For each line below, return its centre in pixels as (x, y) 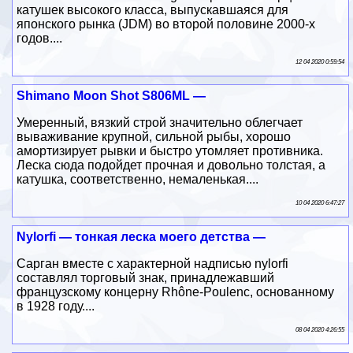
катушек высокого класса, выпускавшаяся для (153, 9)
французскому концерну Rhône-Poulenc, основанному (176, 292)
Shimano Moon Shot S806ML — (111, 95)
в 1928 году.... (56, 306)
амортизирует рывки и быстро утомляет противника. (170, 150)
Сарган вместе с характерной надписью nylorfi (153, 263)
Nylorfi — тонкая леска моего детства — (141, 236)
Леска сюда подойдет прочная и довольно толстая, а (171, 165)
